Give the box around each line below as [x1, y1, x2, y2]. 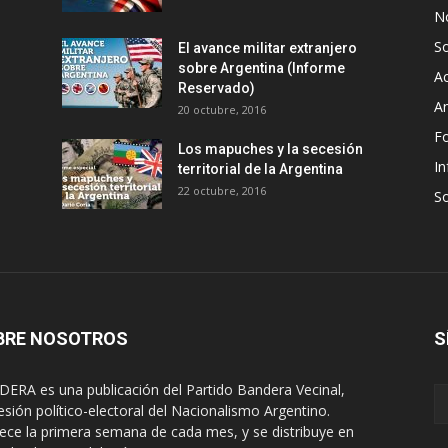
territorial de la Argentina [178, 161, 343, 177]
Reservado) [178, 80, 255, 96]
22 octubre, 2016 [178, 183, 266, 198]
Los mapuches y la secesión [178, 141, 363, 157]
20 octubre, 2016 [178, 102, 266, 117]
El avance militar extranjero [178, 40, 357, 56]
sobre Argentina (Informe [178, 60, 345, 76]
